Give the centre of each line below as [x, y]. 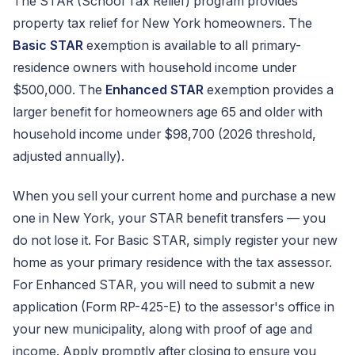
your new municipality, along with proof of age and [162, 329]
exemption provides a [269, 90]
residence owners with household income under [155, 68]
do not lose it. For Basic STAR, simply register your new [175, 240]
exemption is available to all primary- [192, 46]
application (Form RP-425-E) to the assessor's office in [174, 307]
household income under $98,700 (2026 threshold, [164, 134]
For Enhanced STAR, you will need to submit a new [164, 285]
